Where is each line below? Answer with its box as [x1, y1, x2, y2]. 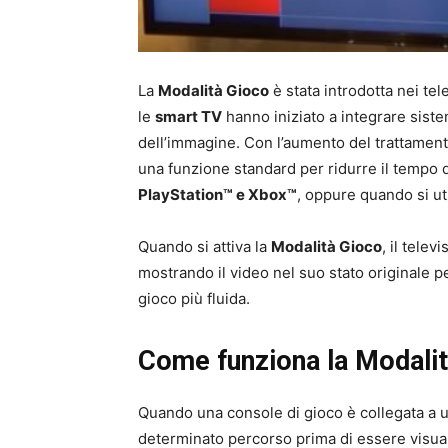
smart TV [155, 106, 222, 126]
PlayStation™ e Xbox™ [138, 184, 297, 204]
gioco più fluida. [138, 288, 250, 308]
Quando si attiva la [138, 236, 271, 256]
